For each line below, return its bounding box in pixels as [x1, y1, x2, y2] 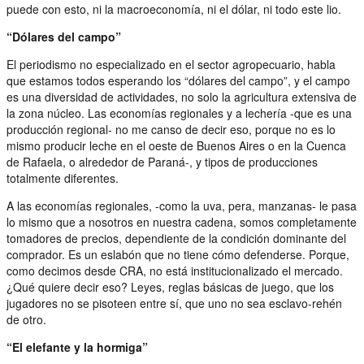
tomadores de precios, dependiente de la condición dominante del [6, 229, 346, 246]
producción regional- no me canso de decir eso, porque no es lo [6, 120, 336, 137]
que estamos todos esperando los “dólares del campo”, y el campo [6, 71, 350, 89]
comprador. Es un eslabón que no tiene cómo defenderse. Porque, [6, 245, 349, 262]
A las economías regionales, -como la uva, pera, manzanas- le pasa [6, 197, 357, 214]
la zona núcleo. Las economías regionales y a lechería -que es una [6, 104, 352, 121]
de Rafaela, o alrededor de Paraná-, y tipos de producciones [6, 153, 318, 170]
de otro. [6, 310, 46, 327]
